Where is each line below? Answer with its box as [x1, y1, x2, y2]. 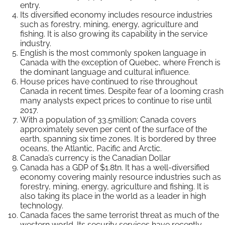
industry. [20, 38, 51, 48]
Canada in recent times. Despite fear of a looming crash [20, 86, 223, 96]
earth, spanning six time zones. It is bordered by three [20, 134, 216, 144]
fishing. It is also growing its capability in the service [20, 29, 207, 39]
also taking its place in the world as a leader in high [20, 191, 206, 201]
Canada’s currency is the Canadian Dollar [20, 153, 171, 163]
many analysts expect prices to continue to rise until [20, 95, 211, 105]
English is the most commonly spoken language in [20, 48, 206, 58]
